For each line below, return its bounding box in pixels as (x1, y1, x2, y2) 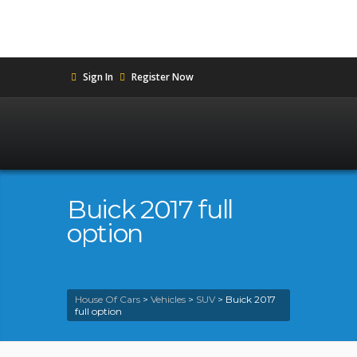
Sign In (80, 70, 116, 84)
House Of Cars (75, 293, 140, 305)
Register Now (128, 70, 194, 84)
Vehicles (151, 293, 186, 305)
